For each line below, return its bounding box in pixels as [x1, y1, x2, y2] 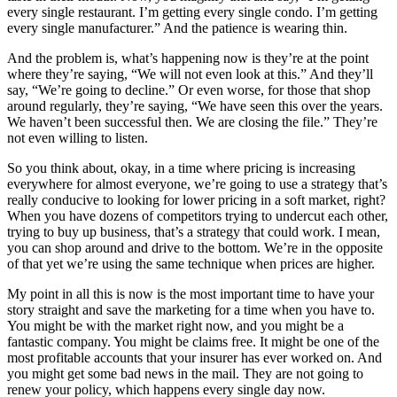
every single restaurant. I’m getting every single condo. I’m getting [7, 4, 378, 20]
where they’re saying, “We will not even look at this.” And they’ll [7, 66, 373, 82]
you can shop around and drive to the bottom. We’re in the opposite [7, 240, 383, 256]
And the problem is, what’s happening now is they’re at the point [7, 51, 369, 66]
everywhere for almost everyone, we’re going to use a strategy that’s [7, 176, 387, 192]
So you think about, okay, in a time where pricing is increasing [7, 160, 355, 176]
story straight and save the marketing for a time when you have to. [7, 302, 375, 318]
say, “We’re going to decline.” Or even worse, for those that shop [7, 82, 370, 98]
